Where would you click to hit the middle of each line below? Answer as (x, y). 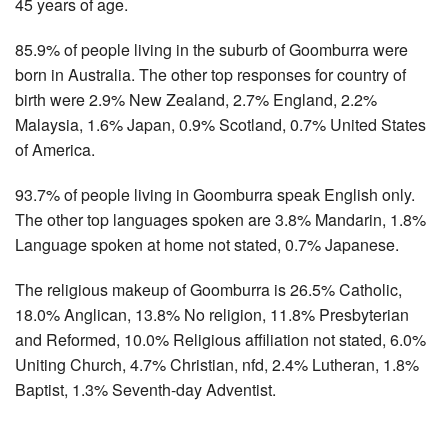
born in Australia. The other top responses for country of (210, 74)
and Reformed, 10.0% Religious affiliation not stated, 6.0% (220, 339)
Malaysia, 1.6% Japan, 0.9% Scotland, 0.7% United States (220, 124)
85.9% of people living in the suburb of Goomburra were (211, 49)
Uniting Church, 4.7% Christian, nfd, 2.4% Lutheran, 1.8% (217, 364)
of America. (55, 149)
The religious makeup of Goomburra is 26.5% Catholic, (208, 289)
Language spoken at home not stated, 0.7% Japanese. (207, 244)
